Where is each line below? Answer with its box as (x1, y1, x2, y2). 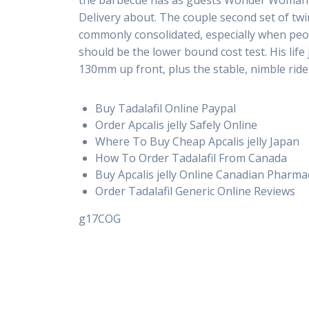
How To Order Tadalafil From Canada (95, 150, 288, 166)
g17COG (79, 211, 121, 227)
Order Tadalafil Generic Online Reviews (95, 183, 296, 199)
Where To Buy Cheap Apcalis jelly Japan (95, 134, 300, 150)
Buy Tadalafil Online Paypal (95, 101, 237, 117)
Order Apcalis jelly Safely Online (95, 117, 258, 133)
